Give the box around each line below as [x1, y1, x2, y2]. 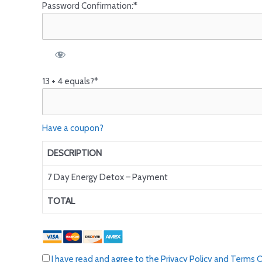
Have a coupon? [42, 123, 104, 133]
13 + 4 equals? [42, 76, 94, 87]
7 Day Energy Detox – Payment [47, 172, 168, 182]
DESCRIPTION [47, 148, 102, 158]
